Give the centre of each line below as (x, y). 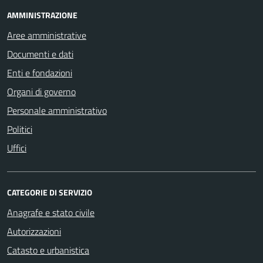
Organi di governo (41, 91)
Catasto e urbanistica (48, 250)
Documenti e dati (40, 54)
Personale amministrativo (57, 110)
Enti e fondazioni (40, 73)
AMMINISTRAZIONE (42, 15)
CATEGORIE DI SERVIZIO (50, 192)
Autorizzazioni (34, 231)
